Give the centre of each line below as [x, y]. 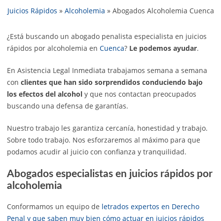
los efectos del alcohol [45, 94]
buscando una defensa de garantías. [68, 106]
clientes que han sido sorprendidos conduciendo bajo [111, 82]
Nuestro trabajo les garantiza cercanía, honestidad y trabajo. [107, 128]
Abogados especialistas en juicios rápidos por [110, 174]
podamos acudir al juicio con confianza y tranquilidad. [97, 152]
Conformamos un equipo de [54, 206]
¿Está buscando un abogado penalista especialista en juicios [107, 37]
